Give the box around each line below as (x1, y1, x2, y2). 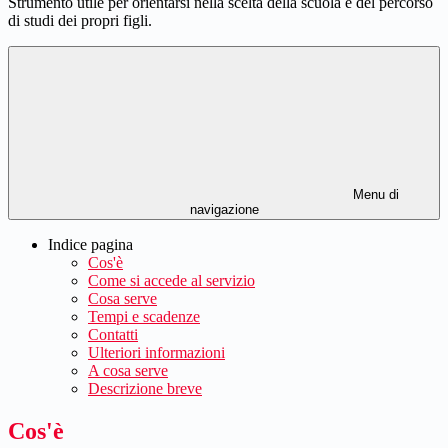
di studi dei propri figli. (8, 12, 152, 30)
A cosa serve (88, 362, 168, 380)
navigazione (189, 202, 259, 218)
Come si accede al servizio (88, 272, 255, 290)
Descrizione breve (88, 380, 202, 398)
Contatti (88, 326, 138, 344)
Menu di (349, 187, 399, 203)
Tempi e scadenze (88, 308, 200, 326)
